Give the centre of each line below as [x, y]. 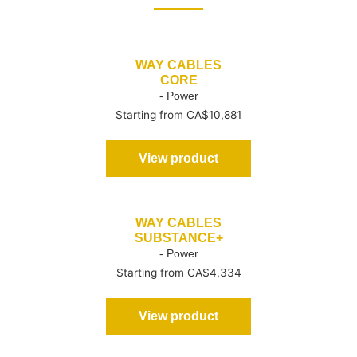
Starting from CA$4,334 [178, 272]
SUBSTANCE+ [178, 238]
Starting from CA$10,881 [178, 115]
